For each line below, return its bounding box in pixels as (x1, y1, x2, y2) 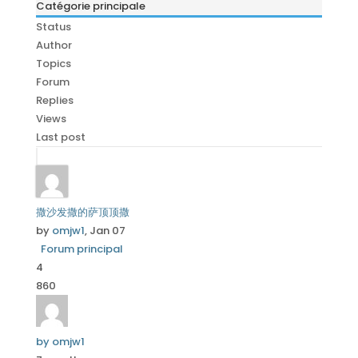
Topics (35, 56, 71, 71)
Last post (35, 129, 88, 145)
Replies (35, 93, 74, 108)
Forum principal (40, 241, 123, 257)
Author (35, 38, 72, 53)
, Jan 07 (84, 223, 125, 238)
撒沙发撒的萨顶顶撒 (35, 205, 129, 220)
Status (35, 19, 71, 34)
